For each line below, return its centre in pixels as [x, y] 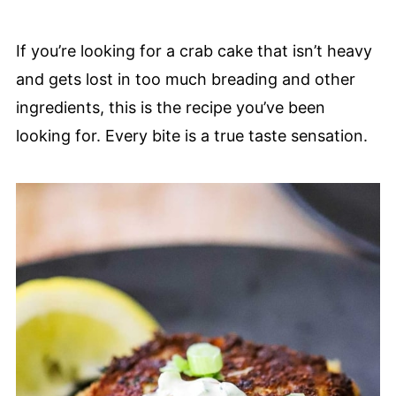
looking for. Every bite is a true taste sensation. [191, 135]
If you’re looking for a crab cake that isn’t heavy [194, 50]
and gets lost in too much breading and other [185, 79]
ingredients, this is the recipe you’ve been [170, 107]
